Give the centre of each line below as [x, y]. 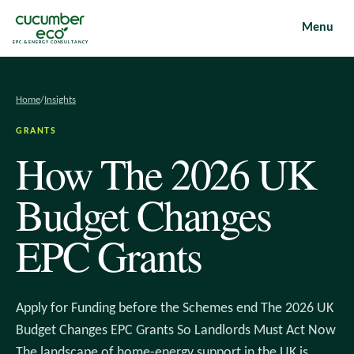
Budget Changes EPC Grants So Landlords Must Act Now [176, 331]
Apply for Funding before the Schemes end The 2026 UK [175, 309]
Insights [60, 100]
